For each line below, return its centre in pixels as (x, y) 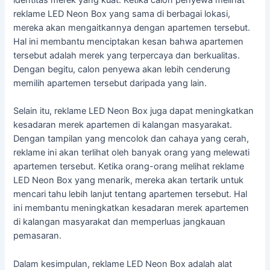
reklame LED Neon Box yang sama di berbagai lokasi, (122, 14)
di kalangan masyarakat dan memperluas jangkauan (120, 222)
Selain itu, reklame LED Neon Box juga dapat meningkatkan (134, 111)
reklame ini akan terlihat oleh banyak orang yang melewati (132, 153)
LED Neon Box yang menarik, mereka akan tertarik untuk (129, 181)
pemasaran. (38, 236)
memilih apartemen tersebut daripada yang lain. (110, 83)
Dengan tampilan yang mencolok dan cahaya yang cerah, (131, 139)
